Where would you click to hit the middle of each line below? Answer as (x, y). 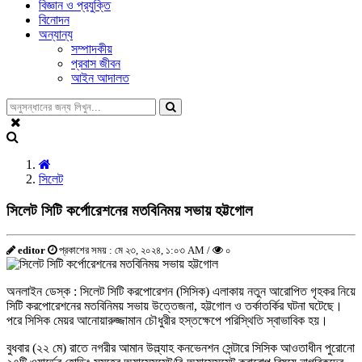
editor (32, 250)
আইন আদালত (100, 78)
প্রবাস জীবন (96, 63)
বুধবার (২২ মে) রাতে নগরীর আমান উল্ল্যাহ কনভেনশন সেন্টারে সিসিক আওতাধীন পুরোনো (181, 348)
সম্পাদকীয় (92, 49)
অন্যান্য (56, 34)
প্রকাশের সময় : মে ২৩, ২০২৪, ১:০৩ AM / (135, 250)
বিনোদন (54, 20)
